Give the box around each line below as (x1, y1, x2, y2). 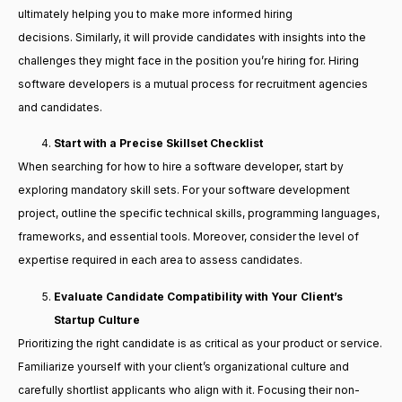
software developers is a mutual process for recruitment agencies (18, 76, 368, 91)
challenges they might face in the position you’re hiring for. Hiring (18, 53, 359, 67)
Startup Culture (54, 312, 140, 327)
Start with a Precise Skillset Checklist (54, 136, 266, 151)
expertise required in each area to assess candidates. (18, 253, 305, 267)
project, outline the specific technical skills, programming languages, (18, 206, 380, 221)
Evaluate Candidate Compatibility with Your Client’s (54, 289, 343, 303)
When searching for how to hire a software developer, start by (18, 160, 344, 174)
